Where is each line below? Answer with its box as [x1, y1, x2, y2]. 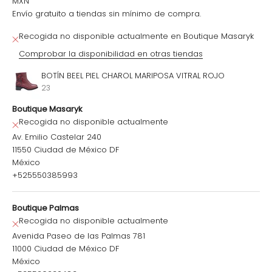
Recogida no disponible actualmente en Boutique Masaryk [19, 30, 254, 42]
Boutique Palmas [12, 202, 79, 214]
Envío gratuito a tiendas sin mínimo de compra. [12, 8, 201, 20]
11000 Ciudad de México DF [12, 243, 119, 255]
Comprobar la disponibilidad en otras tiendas [19, 48, 203, 60]
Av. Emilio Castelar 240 [12, 131, 101, 143]
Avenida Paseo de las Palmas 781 [12, 230, 145, 242]
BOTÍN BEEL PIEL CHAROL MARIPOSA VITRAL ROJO [41, 70, 225, 82]
